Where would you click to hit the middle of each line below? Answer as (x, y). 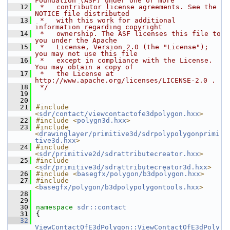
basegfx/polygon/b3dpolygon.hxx (139, 174)
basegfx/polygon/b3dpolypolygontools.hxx (119, 187)
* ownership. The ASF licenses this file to (128, 34)
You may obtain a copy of (84, 67)
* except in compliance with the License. (124, 60)
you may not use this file (86, 54)
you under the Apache (76, 40)
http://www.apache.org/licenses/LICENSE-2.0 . (125, 80)
